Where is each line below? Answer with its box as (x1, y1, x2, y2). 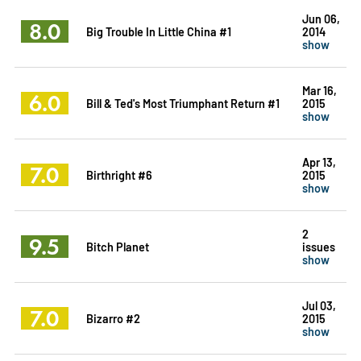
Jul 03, (301, 297, 336, 313)
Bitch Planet (85, 238, 149, 254)
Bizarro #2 (85, 309, 140, 326)
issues (301, 238, 335, 254)
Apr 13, (301, 153, 336, 169)
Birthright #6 (85, 166, 152, 182)
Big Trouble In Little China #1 (85, 23, 231, 39)
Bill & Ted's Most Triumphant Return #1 (85, 94, 280, 110)
